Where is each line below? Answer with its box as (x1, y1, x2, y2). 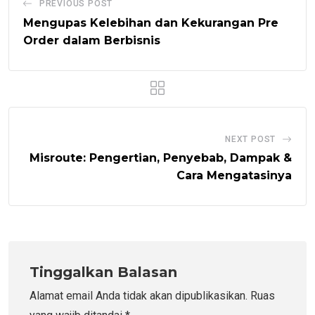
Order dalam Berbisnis (23, 33, 160, 47)
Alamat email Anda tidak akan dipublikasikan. (30, 288, 247, 302)
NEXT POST (224, 134, 276, 144)
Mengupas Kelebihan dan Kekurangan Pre (23, 15, 278, 30)
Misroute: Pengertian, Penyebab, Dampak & (30, 150, 292, 165)
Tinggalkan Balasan (30, 263, 177, 281)
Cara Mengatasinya (176, 168, 292, 182)
